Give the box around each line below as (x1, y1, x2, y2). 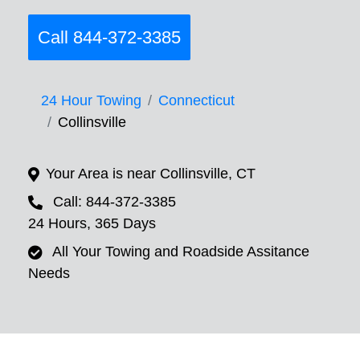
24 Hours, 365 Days (28, 215, 156, 232)
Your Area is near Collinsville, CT (46, 166, 256, 182)
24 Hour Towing (41, 92, 141, 109)
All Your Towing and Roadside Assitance (52, 243, 309, 260)
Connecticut (158, 92, 235, 109)
